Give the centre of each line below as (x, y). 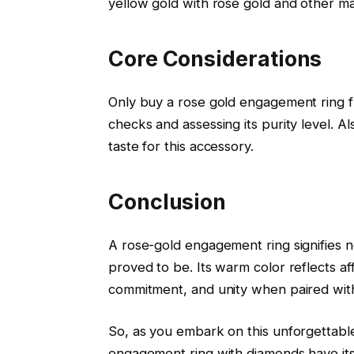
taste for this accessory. (181, 147)
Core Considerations (215, 58)
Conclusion (167, 201)
